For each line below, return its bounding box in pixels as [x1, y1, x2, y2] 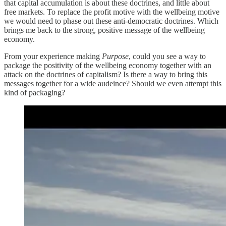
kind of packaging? [4, 88, 65, 97]
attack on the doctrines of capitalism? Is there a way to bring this [4, 70, 207, 79]
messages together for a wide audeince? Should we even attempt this [4, 79, 221, 88]
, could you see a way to [129, 51, 206, 61]
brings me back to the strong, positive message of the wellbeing [4, 25, 205, 34]
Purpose [102, 51, 129, 61]
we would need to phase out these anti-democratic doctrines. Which [4, 16, 218, 25]
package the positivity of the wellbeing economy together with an [4, 61, 211, 70]
